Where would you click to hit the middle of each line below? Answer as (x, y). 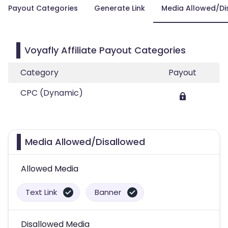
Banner (108, 192)
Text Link (41, 192)
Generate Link (120, 8)
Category (39, 73)
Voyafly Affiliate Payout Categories (105, 50)
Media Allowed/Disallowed (85, 142)
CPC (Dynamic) (52, 93)
